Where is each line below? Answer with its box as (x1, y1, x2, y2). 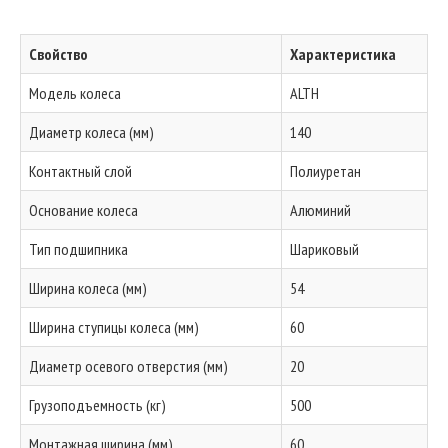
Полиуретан (290, 161, 361, 181)
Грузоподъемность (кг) (29, 395, 166, 415)
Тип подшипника (29, 239, 128, 259)
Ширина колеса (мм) (29, 278, 147, 298)
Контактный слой (29, 161, 132, 181)
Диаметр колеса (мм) (29, 122, 154, 142)
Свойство (29, 44, 88, 64)
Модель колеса (29, 83, 121, 103)
